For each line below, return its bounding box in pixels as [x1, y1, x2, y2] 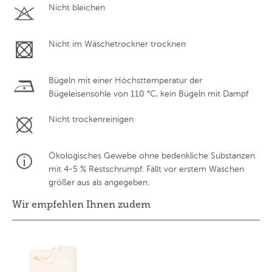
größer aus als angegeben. [49, 178, 149, 188]
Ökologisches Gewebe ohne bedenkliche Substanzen [49, 151, 255, 161]
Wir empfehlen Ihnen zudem [12, 199, 151, 211]
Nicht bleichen [49, 3, 105, 13]
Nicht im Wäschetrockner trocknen [49, 39, 186, 49]
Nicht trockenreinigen [49, 115, 134, 124]
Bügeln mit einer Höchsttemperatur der [49, 76, 202, 86]
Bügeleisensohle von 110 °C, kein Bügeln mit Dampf [49, 89, 248, 99]
